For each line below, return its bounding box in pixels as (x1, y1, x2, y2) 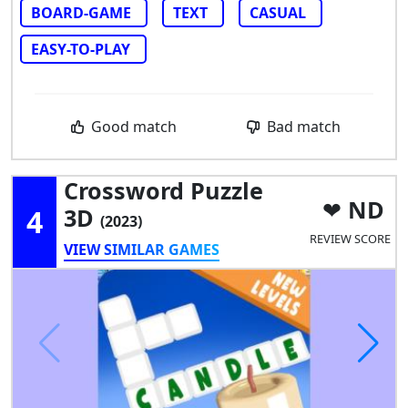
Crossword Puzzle (64, 174, 263, 206)
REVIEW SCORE (310, 230, 392, 248)
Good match (87, 116, 178, 137)
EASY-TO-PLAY (31, 38, 130, 59)
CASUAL (250, 2, 306, 23)
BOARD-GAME (31, 2, 131, 23)
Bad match (263, 116, 342, 137)
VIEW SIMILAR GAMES (64, 239, 219, 260)
